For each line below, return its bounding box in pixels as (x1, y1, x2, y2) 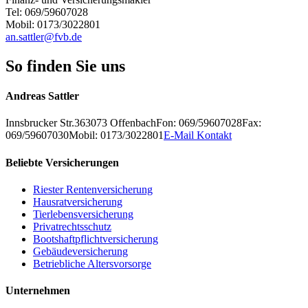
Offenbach (110, 117, 156, 129)
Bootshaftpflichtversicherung (33, 232, 158, 245)
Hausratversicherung (33, 195, 122, 208)
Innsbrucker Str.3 (5, 117, 80, 129)
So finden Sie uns (5, 56, 125, 75)
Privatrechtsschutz (33, 220, 111, 232)
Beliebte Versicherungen (5, 156, 119, 168)
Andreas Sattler (5, 90, 79, 102)
